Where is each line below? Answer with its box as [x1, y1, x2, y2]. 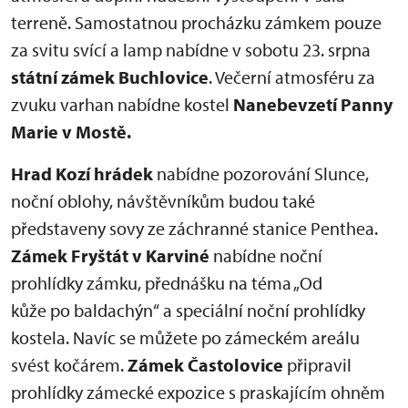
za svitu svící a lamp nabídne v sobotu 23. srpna [11, 38, 371, 61]
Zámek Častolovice [127, 353, 283, 376]
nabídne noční [213, 244, 322, 267]
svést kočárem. [11, 353, 127, 376]
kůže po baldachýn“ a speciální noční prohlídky [11, 299, 365, 321]
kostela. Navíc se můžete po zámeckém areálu [11, 326, 360, 349]
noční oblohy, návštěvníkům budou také [11, 189, 315, 212]
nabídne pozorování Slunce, [153, 162, 369, 185]
